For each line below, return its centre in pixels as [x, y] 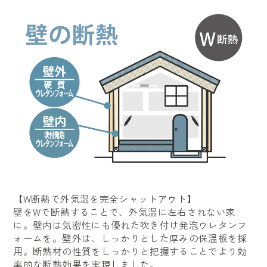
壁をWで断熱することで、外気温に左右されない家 [125, 212]
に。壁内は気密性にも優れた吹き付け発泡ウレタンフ [130, 225]
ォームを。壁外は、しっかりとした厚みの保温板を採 [130, 238]
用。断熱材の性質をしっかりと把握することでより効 [130, 251]
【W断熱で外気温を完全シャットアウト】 [105, 198]
